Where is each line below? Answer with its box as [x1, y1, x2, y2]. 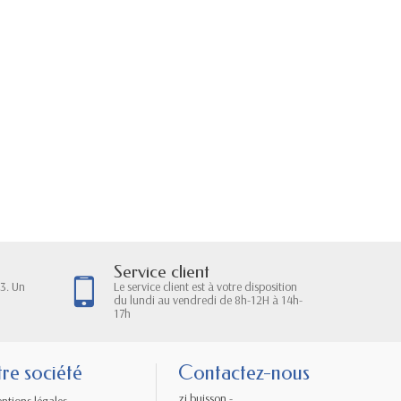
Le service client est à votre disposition [114, 277, 297, 294]
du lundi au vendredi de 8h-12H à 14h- [114, 291, 303, 308]
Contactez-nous [178, 360, 310, 385]
